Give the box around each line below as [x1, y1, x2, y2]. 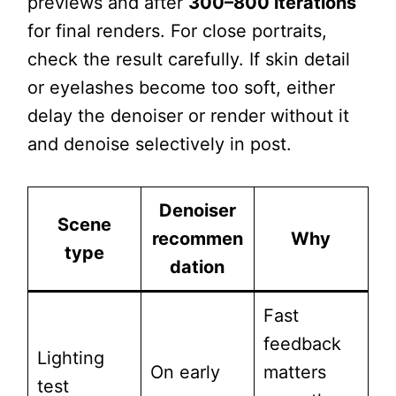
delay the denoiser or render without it [27, 105, 349, 127]
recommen [151, 228, 243, 250]
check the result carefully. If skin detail [27, 49, 350, 71]
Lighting [36, 347, 104, 369]
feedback [263, 333, 341, 355]
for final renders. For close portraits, [27, 20, 327, 42]
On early [149, 362, 220, 384]
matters [263, 362, 326, 384]
